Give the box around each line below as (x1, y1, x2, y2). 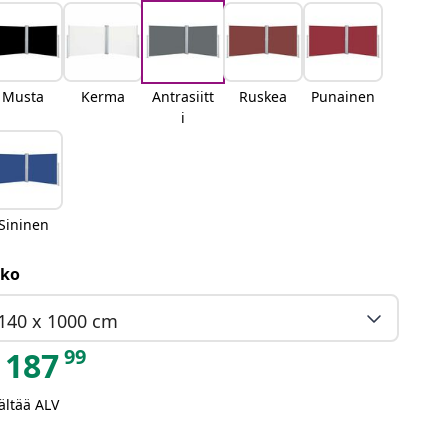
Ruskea (239, 87, 288, 106)
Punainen (311, 87, 376, 106)
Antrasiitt (152, 87, 215, 106)
